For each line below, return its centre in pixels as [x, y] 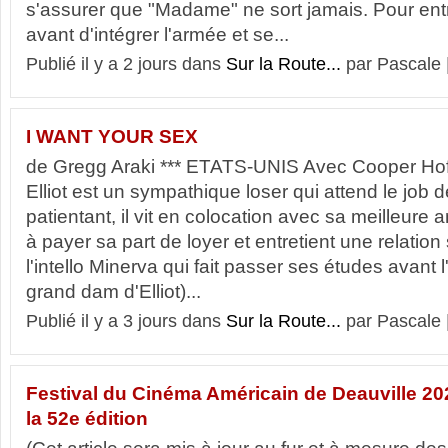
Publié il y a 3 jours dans [126, 321]
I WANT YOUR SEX [112, 136]
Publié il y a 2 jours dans [126, 64]
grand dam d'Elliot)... [113, 291]
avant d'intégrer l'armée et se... [157, 34]
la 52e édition [87, 418]
